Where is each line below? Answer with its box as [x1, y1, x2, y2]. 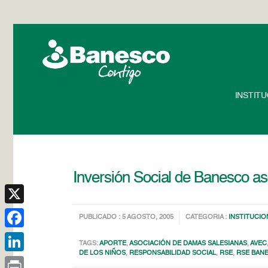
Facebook [5, 233, 42, 241]
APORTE [99, 240, 127, 247]
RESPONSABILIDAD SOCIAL [129, 250, 217, 257]
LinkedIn [5, 257, 37, 265]
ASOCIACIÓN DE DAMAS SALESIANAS [129, 240, 248, 247]
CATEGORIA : [185, 214, 229, 221]
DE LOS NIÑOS [79, 250, 126, 257]
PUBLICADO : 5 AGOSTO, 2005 [79, 214, 174, 221]
